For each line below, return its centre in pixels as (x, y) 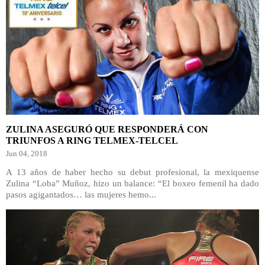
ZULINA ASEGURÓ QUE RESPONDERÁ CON (107, 129)
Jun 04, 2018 (27, 153)
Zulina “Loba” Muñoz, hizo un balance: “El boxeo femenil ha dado (132, 183)
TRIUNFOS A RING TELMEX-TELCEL (92, 140)
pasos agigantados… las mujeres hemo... (81, 195)
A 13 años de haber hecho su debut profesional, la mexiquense (132, 172)
